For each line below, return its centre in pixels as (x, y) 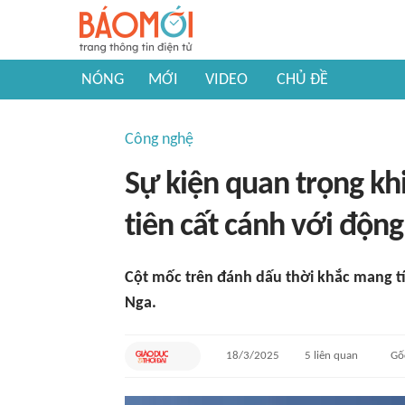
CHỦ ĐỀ (302, 80)
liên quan (335, 356)
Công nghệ (159, 140)
